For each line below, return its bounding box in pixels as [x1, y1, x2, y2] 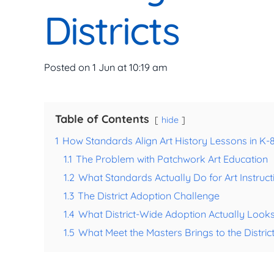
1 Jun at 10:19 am [92, 61, 168, 74]
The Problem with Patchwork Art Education [76, 153, 268, 166]
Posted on [44, 61, 92, 74]
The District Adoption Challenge [78, 190, 220, 202]
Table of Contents [55, 112, 149, 127]
